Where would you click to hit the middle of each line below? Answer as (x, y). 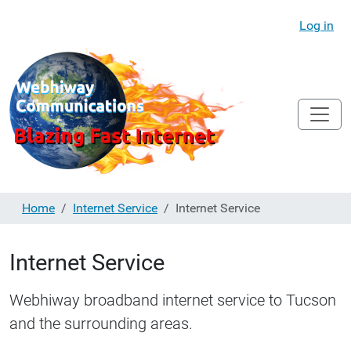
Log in (317, 25)
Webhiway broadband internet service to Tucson (173, 300)
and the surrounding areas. (101, 324)
